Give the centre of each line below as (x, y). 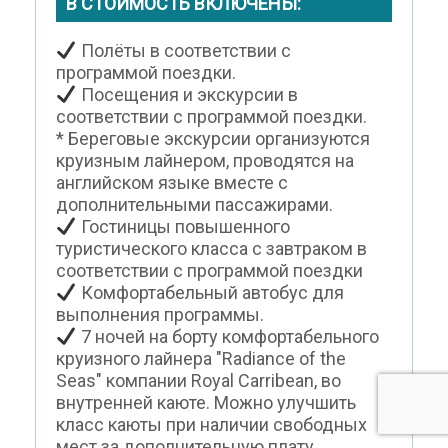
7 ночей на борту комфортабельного (229, 337)
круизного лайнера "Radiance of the (201, 359)
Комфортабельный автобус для (212, 293)
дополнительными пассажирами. (194, 205)
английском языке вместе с (172, 183)
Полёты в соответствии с (185, 51)
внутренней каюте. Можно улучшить (206, 403)
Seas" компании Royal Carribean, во (198, 381)
